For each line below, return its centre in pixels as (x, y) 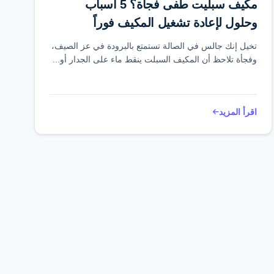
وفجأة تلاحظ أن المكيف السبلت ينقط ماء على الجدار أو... (155, 59)
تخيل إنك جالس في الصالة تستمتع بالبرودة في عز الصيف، (154, 46)
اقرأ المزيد (238, 112)
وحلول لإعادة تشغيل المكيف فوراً (175, 23)
